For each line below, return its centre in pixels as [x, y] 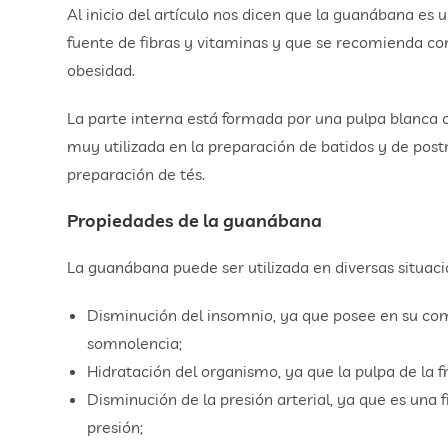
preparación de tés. [136, 174]
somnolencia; [135, 343]
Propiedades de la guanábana [195, 221]
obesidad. [101, 70]
